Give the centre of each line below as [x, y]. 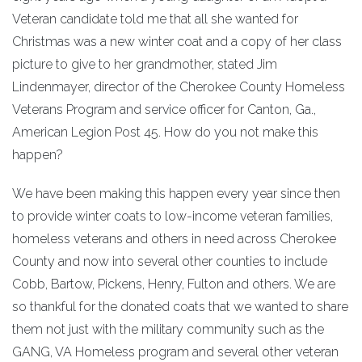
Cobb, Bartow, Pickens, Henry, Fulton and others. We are [174, 284]
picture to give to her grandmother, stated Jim [145, 65]
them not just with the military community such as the [168, 330]
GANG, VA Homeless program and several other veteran [175, 352]
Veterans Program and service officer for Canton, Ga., [164, 110]
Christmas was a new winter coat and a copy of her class [177, 42]
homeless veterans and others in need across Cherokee [174, 239]
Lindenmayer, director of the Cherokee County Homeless [179, 87]
